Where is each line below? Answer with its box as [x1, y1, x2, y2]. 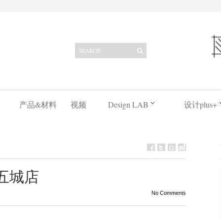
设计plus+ [184, 99, 217, 110]
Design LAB [108, 99, 148, 110]
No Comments [151, 190, 186, 196]
